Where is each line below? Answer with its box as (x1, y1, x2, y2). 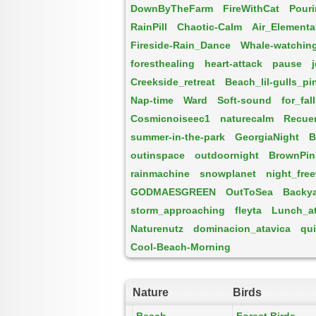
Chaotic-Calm (177, 21, 242, 32)
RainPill (130, 21, 167, 32)
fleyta (235, 205, 262, 216)
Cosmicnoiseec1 (130, 113, 210, 124)
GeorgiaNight (235, 131, 299, 142)
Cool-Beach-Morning (130, 241, 231, 253)
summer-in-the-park (130, 131, 225, 142)
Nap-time (130, 95, 174, 106)
